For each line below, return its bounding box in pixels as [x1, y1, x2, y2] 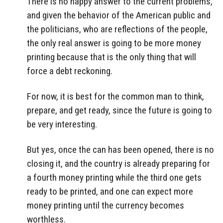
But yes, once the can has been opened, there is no [27, 143, 214, 155]
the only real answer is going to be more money [27, 37, 201, 49]
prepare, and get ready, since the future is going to [27, 105, 212, 116]
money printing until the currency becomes [27, 199, 184, 211]
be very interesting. [27, 118, 97, 130]
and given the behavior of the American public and [27, 9, 211, 21]
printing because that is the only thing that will [27, 51, 196, 63]
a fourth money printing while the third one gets [27, 171, 202, 183]
